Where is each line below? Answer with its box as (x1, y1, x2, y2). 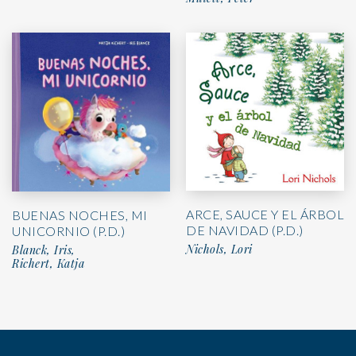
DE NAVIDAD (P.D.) (186, 222, 304, 238)
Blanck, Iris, (12, 242, 75, 258)
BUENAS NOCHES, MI (12, 207, 148, 223)
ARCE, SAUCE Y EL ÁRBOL (186, 207, 344, 222)
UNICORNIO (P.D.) (12, 223, 125, 239)
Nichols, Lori (186, 242, 253, 257)
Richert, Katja (12, 256, 84, 272)
